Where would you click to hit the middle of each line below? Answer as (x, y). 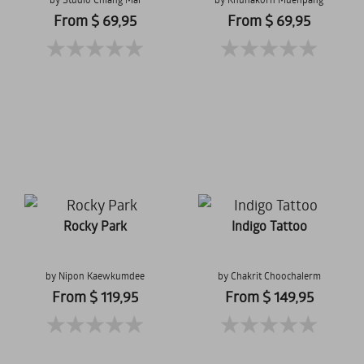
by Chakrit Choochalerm (269, 275)
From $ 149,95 (269, 297)
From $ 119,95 (95, 297)
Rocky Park (95, 225)
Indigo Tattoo (269, 225)
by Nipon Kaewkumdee (95, 275)
